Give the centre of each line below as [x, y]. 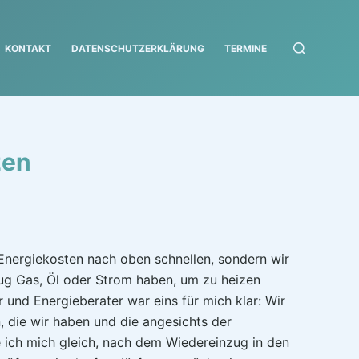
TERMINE [246, 48]
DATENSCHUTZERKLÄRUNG [138, 48]
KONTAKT [28, 48]
